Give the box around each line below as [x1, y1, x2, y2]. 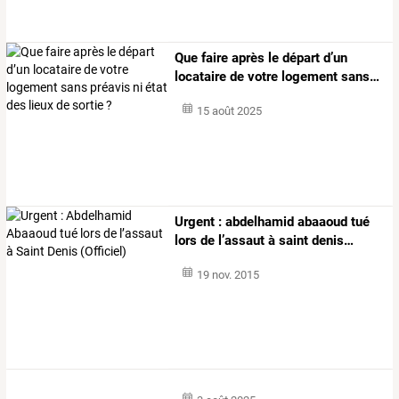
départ [279, 50, 321, 67]
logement [278, 69, 338, 85]
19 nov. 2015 [196, 267, 259, 281]
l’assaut [215, 232, 265, 248]
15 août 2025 [196, 104, 262, 118]
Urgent [175, 213, 216, 230]
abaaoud [294, 213, 348, 230]
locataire [175, 69, 227, 85]
